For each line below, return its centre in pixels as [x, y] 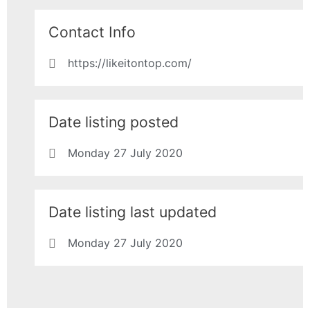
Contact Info [92, 32]
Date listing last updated [133, 212]
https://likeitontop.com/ [129, 63]
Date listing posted [113, 122]
